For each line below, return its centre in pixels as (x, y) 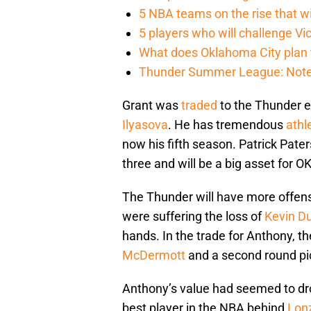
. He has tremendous (227, 125)
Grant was (152, 106)
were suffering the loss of (193, 217)
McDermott (154, 255)
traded (199, 106)
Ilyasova (145, 125)
